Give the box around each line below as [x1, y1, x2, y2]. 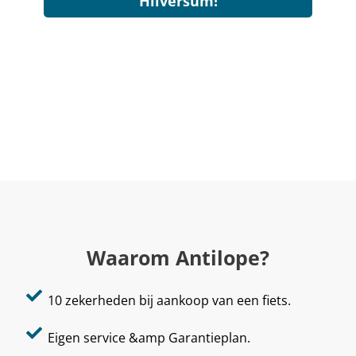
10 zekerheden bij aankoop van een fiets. [48, 291, 291, 309]
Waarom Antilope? [87, 243, 269, 271]
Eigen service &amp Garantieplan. [48, 328, 250, 346]
